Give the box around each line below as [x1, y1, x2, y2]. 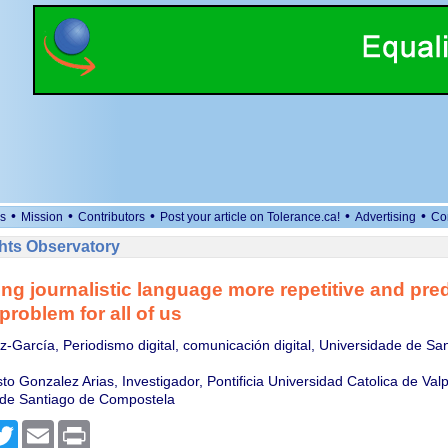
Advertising [355, 210, 416, 224]
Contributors [78, 210, 145, 224]
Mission [21, 210, 63, 224]
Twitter [17, 420, 60, 436]
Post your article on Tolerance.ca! [160, 210, 340, 224]
